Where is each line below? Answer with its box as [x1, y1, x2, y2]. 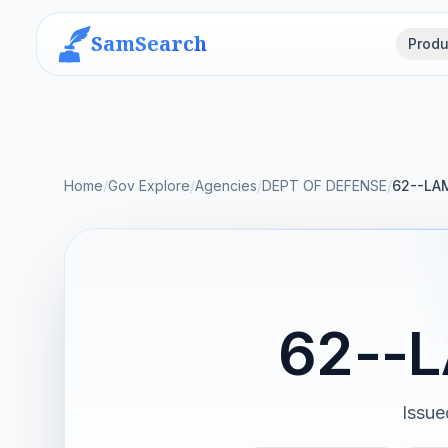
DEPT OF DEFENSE [262, 177, 387, 194]
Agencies [195, 177, 257, 194]
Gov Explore [108, 177, 190, 194]
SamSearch [91, 30, 207, 57]
